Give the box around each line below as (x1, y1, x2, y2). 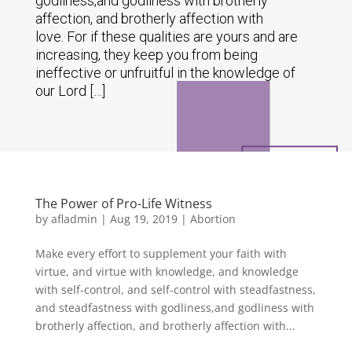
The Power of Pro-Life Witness (35, 195, 212, 212)
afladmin (50, 211, 97, 226)
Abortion (189, 211, 236, 226)
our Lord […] (35, 82, 105, 99)
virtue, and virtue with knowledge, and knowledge (35, 264, 299, 279)
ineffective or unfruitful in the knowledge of (35, 64, 295, 81)
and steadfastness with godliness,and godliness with (35, 300, 314, 315)
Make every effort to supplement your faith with (35, 246, 287, 261)
